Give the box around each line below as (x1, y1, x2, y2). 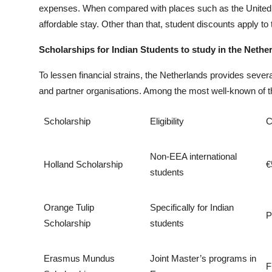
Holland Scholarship (44, 158, 123, 169)
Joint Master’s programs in (150, 253, 256, 263)
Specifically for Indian (150, 202, 234, 212)
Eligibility (150, 115, 184, 126)
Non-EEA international (150, 151, 237, 161)
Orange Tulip (44, 202, 94, 212)
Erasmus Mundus (44, 253, 115, 263)
